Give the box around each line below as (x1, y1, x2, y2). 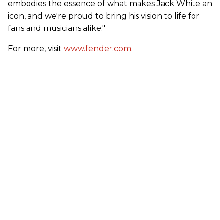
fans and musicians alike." (8, 23, 105, 33)
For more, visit (8, 43, 64, 53)
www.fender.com (64, 43, 131, 53)
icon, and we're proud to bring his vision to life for (8, 11, 199, 21)
